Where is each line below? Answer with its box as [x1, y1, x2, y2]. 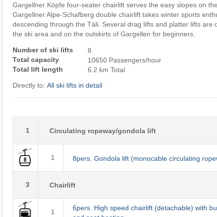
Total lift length [12, 65, 63, 74]
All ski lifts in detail [46, 81, 102, 90]
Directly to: [12, 81, 47, 90]
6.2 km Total [87, 66, 125, 74]
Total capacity [12, 56, 59, 64]
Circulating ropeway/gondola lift [49, 127, 156, 135]
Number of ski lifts [12, 46, 73, 54]
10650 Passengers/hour [87, 56, 161, 64]
